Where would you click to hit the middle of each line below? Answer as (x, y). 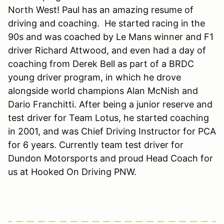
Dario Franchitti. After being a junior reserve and (110, 104)
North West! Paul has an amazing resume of (101, 10)
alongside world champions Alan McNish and (103, 91)
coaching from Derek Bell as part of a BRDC (101, 64)
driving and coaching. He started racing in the (106, 23)
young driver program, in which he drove (94, 77)
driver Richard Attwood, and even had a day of (107, 50)
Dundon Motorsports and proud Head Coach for (110, 158)
